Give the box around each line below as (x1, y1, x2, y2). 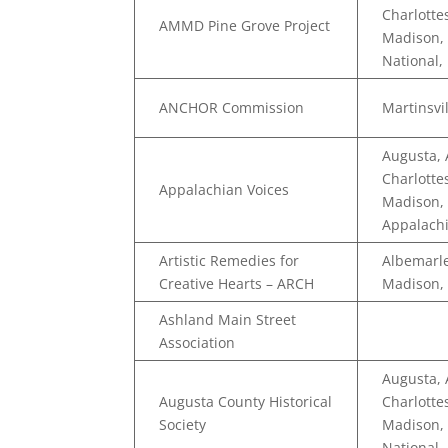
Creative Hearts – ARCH (159, 274, 315, 293)
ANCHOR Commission (159, 98, 305, 117)
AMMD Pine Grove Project (159, 16, 331, 35)
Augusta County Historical (159, 392, 333, 411)
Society (159, 415, 207, 434)
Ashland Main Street (159, 310, 297, 329)
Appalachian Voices (159, 180, 290, 199)
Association (159, 333, 236, 352)
